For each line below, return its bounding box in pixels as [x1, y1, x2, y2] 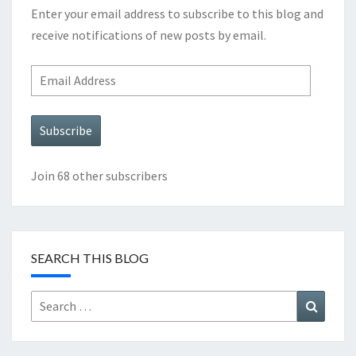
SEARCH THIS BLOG [31, 250, 149, 266]
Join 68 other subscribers [31, 168, 168, 184]
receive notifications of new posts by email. [31, 27, 266, 44]
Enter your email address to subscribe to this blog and [31, 6, 323, 22]
